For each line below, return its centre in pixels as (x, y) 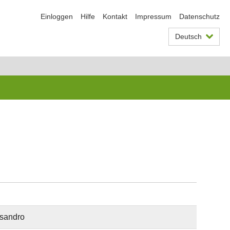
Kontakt (115, 16)
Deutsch (188, 36)
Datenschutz (199, 16)
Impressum (153, 16)
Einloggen (57, 16)
